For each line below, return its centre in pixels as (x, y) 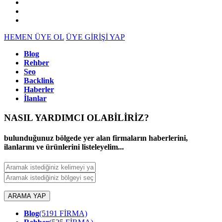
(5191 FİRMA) (63, 214)
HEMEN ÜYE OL (34, 37)
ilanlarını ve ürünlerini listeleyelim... (64, 147)
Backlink (39, 81)
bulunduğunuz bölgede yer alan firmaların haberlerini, (96, 138)
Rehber (36, 63)
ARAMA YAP (27, 196)
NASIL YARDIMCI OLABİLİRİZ (74, 117)
